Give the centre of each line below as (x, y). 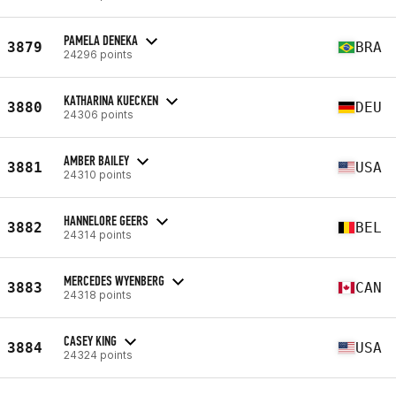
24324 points (98, 354)
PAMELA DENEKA (101, 40)
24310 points (98, 174)
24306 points (99, 114)
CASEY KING (90, 340)
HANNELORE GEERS (106, 220)
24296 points (98, 54)
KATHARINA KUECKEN (111, 100)
